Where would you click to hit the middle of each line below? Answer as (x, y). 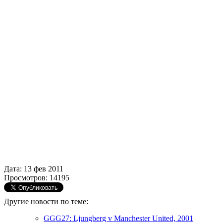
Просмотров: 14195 (37, 177)
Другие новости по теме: (46, 201)
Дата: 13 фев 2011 (34, 168)
